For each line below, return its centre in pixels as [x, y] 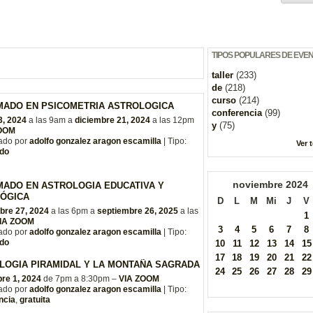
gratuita [35, 300]
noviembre [258, 185]
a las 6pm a [73, 211]
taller [223, 75]
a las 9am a [51, 120]
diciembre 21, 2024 [112, 120]
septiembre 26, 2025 [138, 211]
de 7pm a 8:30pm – [80, 279]
